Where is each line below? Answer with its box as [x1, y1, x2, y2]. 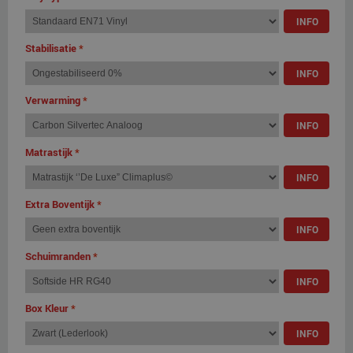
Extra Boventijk [25, 196, 95, 211]
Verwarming [25, 92, 80, 107]
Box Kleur [25, 300, 69, 315]
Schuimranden [25, 248, 91, 263]
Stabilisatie [25, 40, 76, 55]
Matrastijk [25, 144, 72, 159]
